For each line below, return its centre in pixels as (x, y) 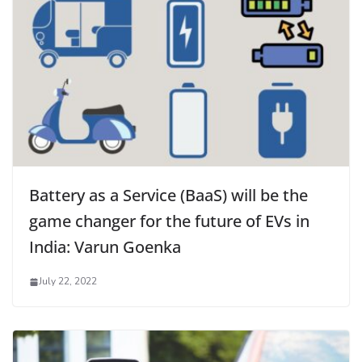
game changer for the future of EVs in (169, 221)
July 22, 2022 (68, 282)
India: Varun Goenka (105, 247)
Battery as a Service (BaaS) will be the (168, 196)
